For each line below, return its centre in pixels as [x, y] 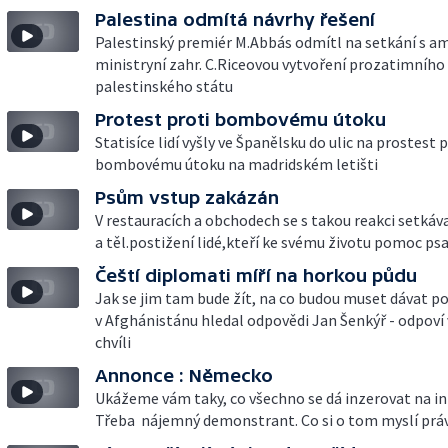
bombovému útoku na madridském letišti [236, 164]
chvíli [113, 342]
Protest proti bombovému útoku [240, 119]
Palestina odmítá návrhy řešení [235, 19]
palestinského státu [164, 86]
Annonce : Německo [184, 375]
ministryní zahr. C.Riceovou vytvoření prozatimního [270, 64]
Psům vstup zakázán [187, 197]
